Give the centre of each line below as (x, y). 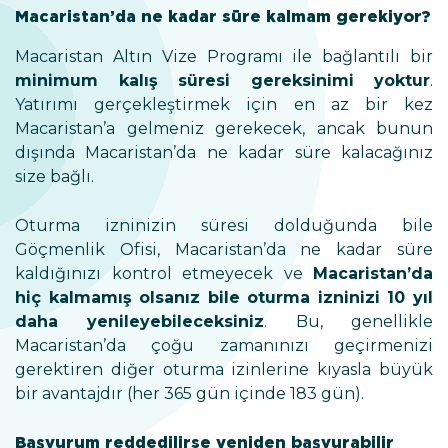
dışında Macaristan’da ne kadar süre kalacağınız (224, 152)
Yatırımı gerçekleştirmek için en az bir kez (224, 104)
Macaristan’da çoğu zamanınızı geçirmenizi (224, 345)
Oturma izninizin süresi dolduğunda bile (224, 225)
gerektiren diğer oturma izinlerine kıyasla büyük (224, 369)
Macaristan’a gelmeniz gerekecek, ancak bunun (224, 128)
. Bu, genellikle (349, 321)
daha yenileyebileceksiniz (140, 321)
